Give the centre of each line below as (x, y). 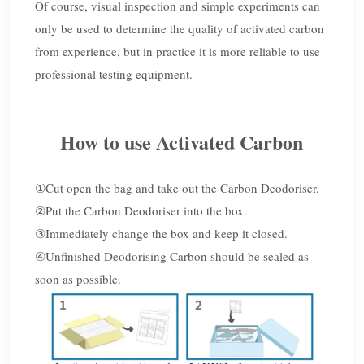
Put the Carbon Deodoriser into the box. (147, 211)
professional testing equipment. (114, 74)
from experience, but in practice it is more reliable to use (178, 52)
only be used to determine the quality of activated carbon (180, 29)
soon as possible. (78, 279)
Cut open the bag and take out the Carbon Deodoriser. (183, 188)
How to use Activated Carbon (182, 142)
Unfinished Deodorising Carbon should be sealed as (178, 256)
